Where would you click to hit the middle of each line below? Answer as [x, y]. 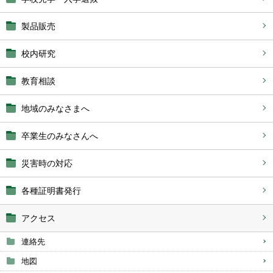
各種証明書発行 [51, 191]
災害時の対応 [47, 163]
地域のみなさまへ [55, 108]
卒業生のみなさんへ [60, 136]
